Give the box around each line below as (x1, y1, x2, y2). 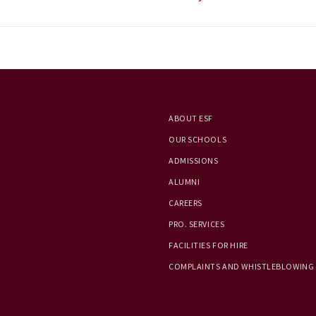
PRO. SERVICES (169, 219, 225, 230)
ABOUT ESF (169, 113, 214, 124)
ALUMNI (169, 176, 200, 188)
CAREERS (169, 197, 202, 209)
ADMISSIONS (169, 155, 219, 166)
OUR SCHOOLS (169, 134, 227, 145)
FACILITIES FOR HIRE (169, 240, 248, 251)
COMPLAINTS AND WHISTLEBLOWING (169, 261, 315, 272)
